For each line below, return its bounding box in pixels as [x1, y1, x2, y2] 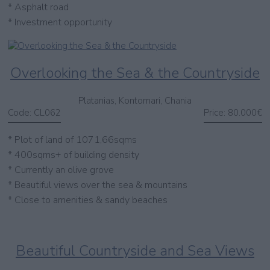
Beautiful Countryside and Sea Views [16, 241, 254, 261]
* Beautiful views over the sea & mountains [8, 178, 187, 192]
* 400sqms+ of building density [8, 148, 139, 162]
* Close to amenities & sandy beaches [8, 193, 168, 207]
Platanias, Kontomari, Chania [78, 95, 192, 107]
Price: [204, 107, 225, 119]
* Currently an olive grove [8, 163, 114, 177]
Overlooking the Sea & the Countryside [10, 63, 260, 83]
